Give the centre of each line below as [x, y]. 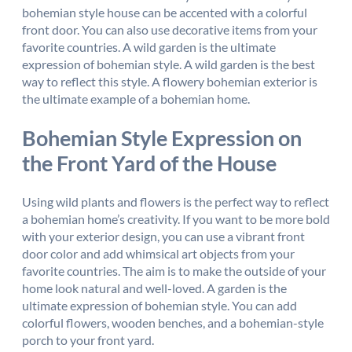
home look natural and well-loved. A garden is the [154, 288]
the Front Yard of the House [149, 163]
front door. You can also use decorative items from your [170, 29]
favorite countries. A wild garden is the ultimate [149, 46]
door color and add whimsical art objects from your [158, 254]
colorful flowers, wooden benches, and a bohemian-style [173, 323]
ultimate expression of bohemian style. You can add [159, 306]
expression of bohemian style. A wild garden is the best [169, 64]
